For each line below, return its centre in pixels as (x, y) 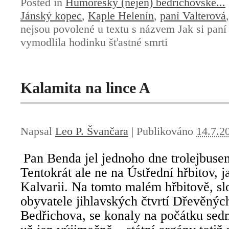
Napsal (38, 131)
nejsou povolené (58, 29)
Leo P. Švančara (92, 131)
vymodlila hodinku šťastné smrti (94, 42)
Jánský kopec (51, 16)
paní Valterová (193, 16)
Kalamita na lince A (85, 88)
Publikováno (166, 131)
